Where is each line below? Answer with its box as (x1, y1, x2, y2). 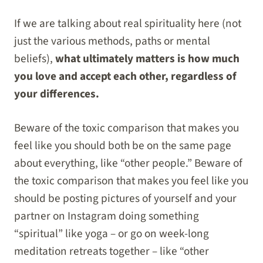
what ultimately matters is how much (55, 50, 240, 67)
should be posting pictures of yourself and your (14, 190, 237, 207)
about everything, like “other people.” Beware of (14, 155, 242, 172)
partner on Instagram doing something (14, 208, 199, 225)
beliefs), (14, 50, 55, 67)
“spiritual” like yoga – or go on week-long (14, 225, 209, 242)
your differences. (14, 85, 99, 102)
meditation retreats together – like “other (14, 243, 209, 260)
